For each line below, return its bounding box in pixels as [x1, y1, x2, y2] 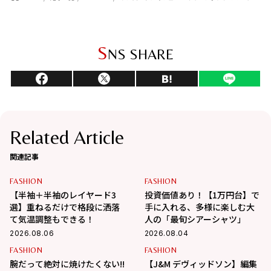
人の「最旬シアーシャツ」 [144, 213, 246, 226]
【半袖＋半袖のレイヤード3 [10, 189, 117, 201]
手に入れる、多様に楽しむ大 [144, 201, 255, 214]
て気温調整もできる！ [10, 213, 95, 226]
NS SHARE [108, 46, 174, 63]
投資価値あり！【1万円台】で [144, 189, 260, 201]
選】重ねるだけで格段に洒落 [10, 201, 120, 214]
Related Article [10, 126, 125, 149]
